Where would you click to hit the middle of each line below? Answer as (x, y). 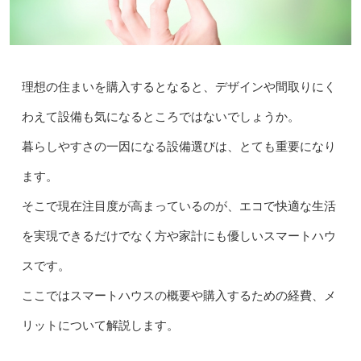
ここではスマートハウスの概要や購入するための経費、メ (178, 296)
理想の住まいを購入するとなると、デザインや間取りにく (178, 87)
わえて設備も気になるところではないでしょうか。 (160, 117)
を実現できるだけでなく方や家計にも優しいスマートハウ (178, 236)
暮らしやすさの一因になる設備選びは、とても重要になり (178, 147)
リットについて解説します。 (100, 326)
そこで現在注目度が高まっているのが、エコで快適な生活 (178, 206)
